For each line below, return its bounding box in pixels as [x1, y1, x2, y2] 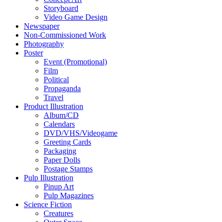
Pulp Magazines [44, 191, 94, 200]
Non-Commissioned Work [24, 31, 106, 40]
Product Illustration [24, 102, 83, 111]
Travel [44, 93, 63, 102]
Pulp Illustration [24, 173, 73, 182]
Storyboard [44, 4, 78, 13]
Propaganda [44, 84, 81, 93]
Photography [24, 40, 64, 49]
